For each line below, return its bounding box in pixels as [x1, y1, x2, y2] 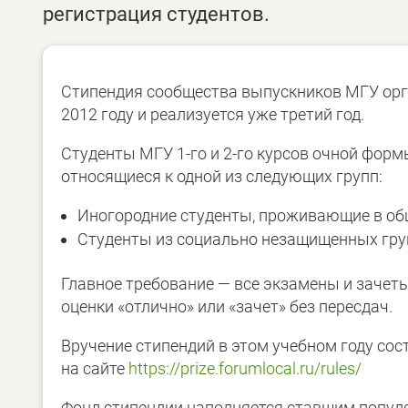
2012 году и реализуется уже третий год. [61, 104, 364, 124]
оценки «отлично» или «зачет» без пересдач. [61, 296, 393, 316]
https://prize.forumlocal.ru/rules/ [128, 358, 362, 378]
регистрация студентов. [43, 2, 270, 25]
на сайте [61, 358, 128, 378]
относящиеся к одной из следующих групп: [61, 166, 382, 186]
